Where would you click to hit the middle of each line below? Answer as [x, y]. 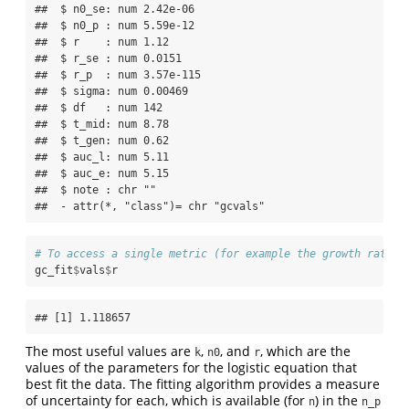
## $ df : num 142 [99, 107]
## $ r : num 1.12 [102, 42]
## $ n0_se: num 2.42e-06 [115, 9]
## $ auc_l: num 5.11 [102, 157]
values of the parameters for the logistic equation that [191, 367]
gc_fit [54, 270]
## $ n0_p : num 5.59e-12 [115, 25]
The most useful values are [110, 351]
